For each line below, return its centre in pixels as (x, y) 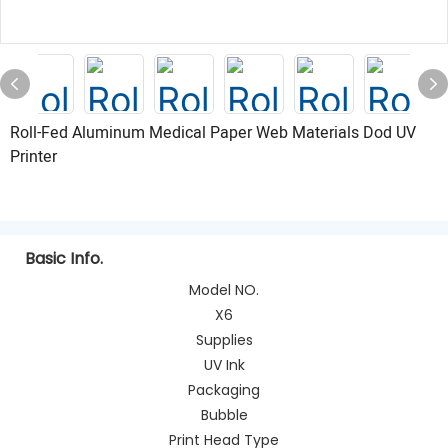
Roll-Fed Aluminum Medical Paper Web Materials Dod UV (213, 133)
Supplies (224, 339)
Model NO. (224, 289)
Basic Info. (64, 258)
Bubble (224, 414)
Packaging (224, 389)
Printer (33, 157)
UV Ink (224, 364)
